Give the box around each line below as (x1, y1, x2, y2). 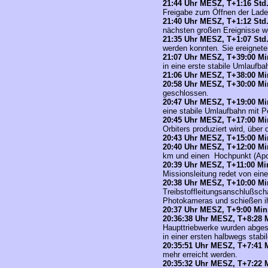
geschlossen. (163, 89, 209, 98)
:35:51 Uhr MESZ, (171, 241, 237, 250)
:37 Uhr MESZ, (171, 205, 227, 214)
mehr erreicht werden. (163, 250, 237, 259)
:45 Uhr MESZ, (171, 115, 227, 124)
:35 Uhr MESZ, (171, 35, 227, 44)
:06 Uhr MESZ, (171, 71, 227, 80)
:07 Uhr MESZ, (171, 53, 227, 62)
